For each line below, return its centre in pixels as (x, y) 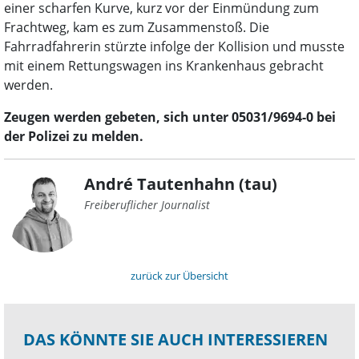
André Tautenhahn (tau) (181, 184)
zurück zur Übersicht (179, 276)
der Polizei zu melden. (74, 136)
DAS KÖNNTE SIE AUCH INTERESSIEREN (175, 339)
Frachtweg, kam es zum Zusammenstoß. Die (137, 27)
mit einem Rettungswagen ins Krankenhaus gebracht (164, 66)
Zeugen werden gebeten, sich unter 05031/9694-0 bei (170, 117)
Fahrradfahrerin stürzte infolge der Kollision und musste (174, 46)
